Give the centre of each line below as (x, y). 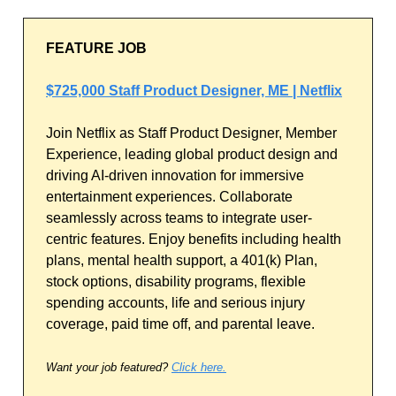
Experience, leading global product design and (192, 154)
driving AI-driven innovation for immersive (175, 175)
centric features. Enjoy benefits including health (194, 239)
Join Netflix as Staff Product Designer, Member (191, 133)
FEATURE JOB (96, 48)
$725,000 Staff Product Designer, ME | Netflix (194, 91)
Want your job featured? (109, 367)
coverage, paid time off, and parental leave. (180, 324)
